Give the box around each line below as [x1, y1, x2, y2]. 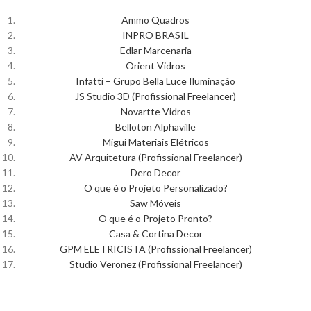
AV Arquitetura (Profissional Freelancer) [69, 151, 242, 163]
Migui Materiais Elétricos [102, 135, 209, 148]
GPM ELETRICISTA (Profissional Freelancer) [59, 242, 252, 255]
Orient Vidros [126, 59, 185, 72]
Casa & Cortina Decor [108, 227, 203, 239]
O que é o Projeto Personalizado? [83, 181, 228, 194]
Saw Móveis [130, 196, 181, 209]
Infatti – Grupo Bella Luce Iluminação [76, 74, 235, 87]
